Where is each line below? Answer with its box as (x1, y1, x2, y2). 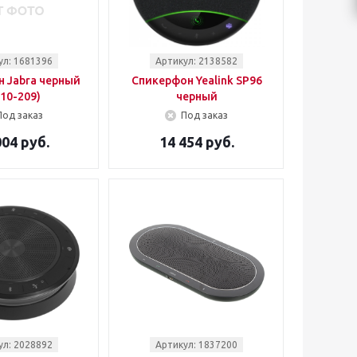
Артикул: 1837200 (155, 339, 237, 350)
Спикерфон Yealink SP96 (131, 74, 262, 87)
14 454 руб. (159, 134, 234, 150)
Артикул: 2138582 (155, 56, 237, 66)
